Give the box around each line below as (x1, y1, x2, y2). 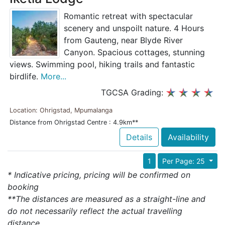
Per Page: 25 (162, 156, 207, 165)
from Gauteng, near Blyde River (64, 35, 183, 46)
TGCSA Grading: (101, 87, 166, 98)
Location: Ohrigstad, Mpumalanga (10, 106, 113, 114)
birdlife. (10, 71, 41, 82)
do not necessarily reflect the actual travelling (8, 205, 182, 216)
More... (41, 71, 66, 82)
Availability (168, 132, 209, 142)
